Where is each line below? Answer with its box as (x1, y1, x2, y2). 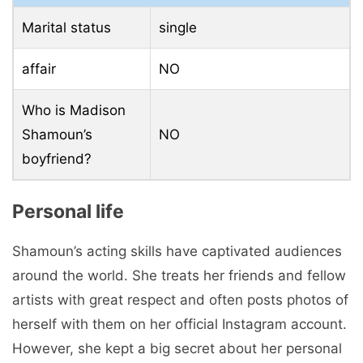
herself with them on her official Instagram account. (12, 316, 347, 333)
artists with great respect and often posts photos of (12, 292, 348, 309)
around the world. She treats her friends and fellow (12, 267, 346, 284)
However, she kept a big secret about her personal (12, 340, 342, 357)
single (159, 19, 197, 36)
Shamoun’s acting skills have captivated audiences (12, 243, 342, 260)
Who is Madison (22, 101, 126, 118)
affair (22, 60, 56, 77)
